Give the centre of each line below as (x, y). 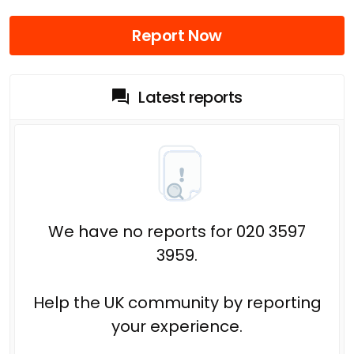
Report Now (177, 35)
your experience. (177, 326)
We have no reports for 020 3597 (177, 231)
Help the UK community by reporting (177, 302)
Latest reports (190, 97)
